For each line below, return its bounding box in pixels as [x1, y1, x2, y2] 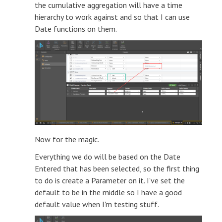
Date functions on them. [35, 24, 117, 34]
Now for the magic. [35, 134, 99, 145]
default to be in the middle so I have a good [35, 187, 182, 198]
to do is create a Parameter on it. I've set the [35, 175, 185, 186]
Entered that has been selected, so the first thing [35, 164, 199, 174]
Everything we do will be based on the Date [35, 152, 180, 162]
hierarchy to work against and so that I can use [35, 12, 190, 22]
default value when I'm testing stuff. [35, 199, 161, 210]
